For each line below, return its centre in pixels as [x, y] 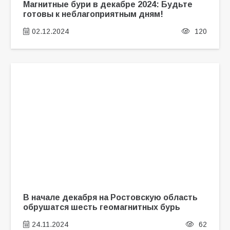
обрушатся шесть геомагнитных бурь [101, 207]
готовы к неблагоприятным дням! [93, 14]
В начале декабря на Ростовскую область [110, 197]
